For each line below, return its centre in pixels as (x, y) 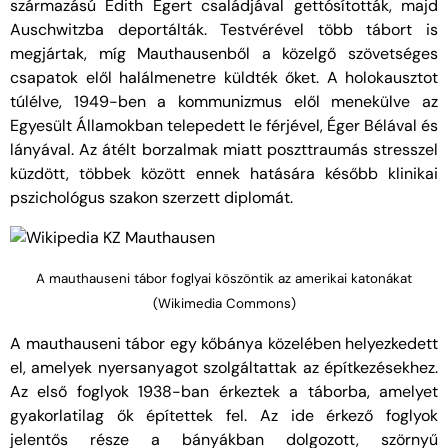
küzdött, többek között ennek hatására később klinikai (224, 174)
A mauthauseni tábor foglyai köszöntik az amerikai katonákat (224, 279)
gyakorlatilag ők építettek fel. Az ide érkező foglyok (224, 416)
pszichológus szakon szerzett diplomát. (151, 198)
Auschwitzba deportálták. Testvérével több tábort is (224, 30)
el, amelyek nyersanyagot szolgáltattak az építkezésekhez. (224, 368)
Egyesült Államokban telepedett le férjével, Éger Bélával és (224, 126)
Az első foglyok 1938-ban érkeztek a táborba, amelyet (224, 392)
